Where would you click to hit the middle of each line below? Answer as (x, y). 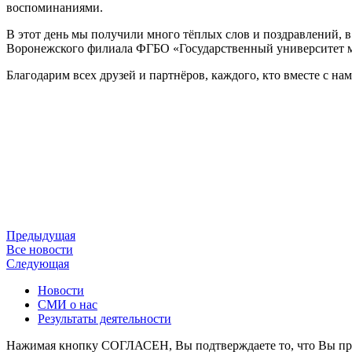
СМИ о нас (68, 305)
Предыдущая (41, 236)
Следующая (38, 264)
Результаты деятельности (104, 319)
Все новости (40, 250)
